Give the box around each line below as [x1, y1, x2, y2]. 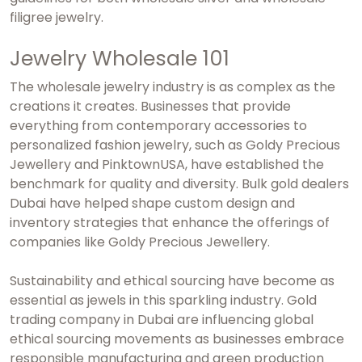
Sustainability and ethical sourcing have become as [10, 271, 335, 290]
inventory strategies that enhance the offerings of [10, 213, 330, 232]
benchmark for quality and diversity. [10, 174, 242, 193]
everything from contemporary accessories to [10, 116, 307, 135]
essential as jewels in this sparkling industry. [10, 290, 287, 309]
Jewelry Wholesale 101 [10, 44, 229, 73]
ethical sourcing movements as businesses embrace [10, 329, 344, 348]
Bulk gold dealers [242, 174, 349, 193]
